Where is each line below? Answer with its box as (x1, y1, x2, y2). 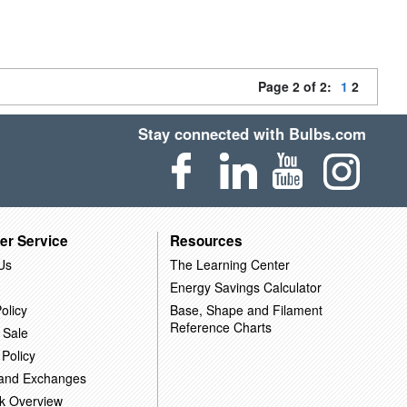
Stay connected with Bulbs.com (138, 123, 367, 144)
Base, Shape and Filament (169, 300, 323, 319)
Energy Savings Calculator (169, 277, 322, 296)
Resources (169, 230, 243, 251)
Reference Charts (169, 317, 272, 336)
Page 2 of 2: (258, 77, 339, 95)
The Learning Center (169, 254, 290, 273)
